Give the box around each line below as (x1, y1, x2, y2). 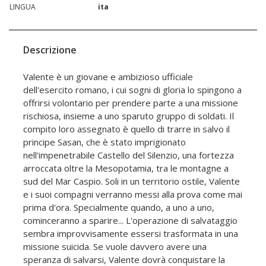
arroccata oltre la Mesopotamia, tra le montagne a (23, 162, 229, 175)
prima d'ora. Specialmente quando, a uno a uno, (23, 201, 214, 214)
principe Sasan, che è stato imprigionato (23, 136, 186, 148)
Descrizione (23, 43, 77, 57)
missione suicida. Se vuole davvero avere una (23, 240, 207, 253)
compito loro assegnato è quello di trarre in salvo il (23, 123, 230, 135)
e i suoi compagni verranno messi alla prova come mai (23, 188, 242, 201)
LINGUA (9, 2, 36, 12)
